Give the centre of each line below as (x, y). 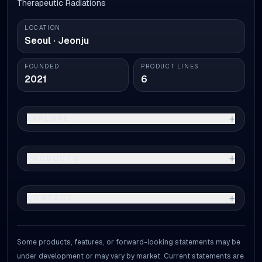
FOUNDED (42, 66)
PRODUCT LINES (170, 66)
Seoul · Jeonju (57, 41)
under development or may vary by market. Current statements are (130, 256)
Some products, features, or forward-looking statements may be (129, 242)
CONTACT (50, 198)
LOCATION (43, 28)
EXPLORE (48, 119)
